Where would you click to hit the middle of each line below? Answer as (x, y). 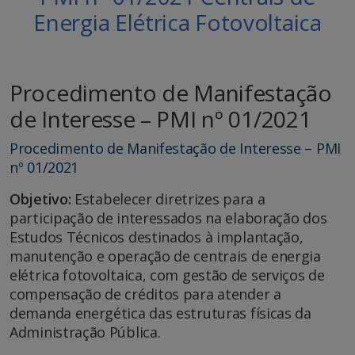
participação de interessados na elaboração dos (168, 218)
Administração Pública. (85, 332)
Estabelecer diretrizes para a (168, 199)
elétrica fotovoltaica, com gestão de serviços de (167, 275)
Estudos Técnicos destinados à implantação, (157, 237)
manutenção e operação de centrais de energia (165, 256)
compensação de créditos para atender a (145, 294)
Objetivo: (40, 199)
